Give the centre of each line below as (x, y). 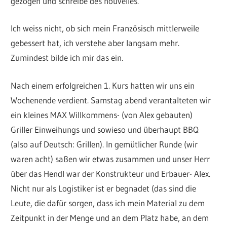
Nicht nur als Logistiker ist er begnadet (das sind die (104, 188)
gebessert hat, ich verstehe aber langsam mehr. (95, 43)
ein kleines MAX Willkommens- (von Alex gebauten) (102, 115)
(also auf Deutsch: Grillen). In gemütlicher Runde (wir (104, 144)
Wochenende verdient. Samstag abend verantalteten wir (111, 100)
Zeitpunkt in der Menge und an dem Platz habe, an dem (110, 217)
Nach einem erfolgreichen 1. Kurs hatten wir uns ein (103, 85)
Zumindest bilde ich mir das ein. (67, 58)
